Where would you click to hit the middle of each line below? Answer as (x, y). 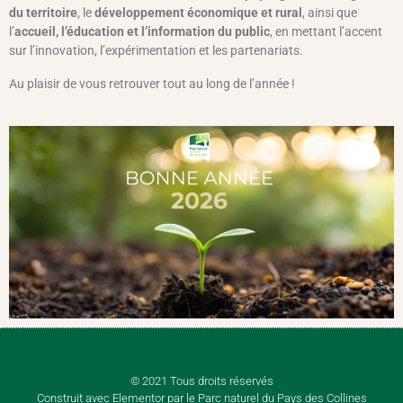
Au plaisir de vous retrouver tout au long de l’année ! (152, 84)
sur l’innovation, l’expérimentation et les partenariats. (156, 50)
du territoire (43, 13)
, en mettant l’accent (326, 31)
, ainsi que (330, 13)
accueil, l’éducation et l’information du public (142, 31)
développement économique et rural (198, 13)
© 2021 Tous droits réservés (201, 381)
